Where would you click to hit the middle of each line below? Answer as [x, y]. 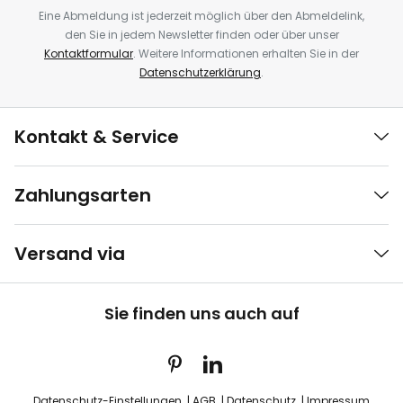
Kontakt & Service [97, 137]
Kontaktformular [89, 54]
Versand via [70, 254]
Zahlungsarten [83, 195]
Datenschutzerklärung [200, 72]
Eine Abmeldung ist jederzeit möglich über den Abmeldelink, [201, 16]
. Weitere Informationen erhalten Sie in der [246, 54]
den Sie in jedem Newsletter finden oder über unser [201, 35]
